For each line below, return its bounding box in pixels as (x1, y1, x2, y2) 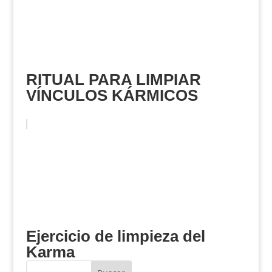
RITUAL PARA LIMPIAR (25, 70, 201, 89)
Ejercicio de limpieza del (25, 227, 205, 245)
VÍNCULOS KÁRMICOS (25, 86, 198, 104)
